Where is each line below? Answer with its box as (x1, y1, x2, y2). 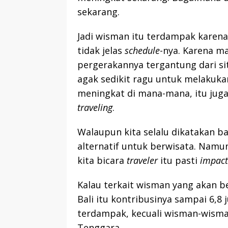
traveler (127, 154, 158, 167)
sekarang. (77, 6, 120, 18)
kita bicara (77, 154, 127, 167)
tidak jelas (77, 44, 125, 57)
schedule (125, 44, 160, 57)
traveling (77, 101, 112, 114)
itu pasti (158, 154, 200, 167)
